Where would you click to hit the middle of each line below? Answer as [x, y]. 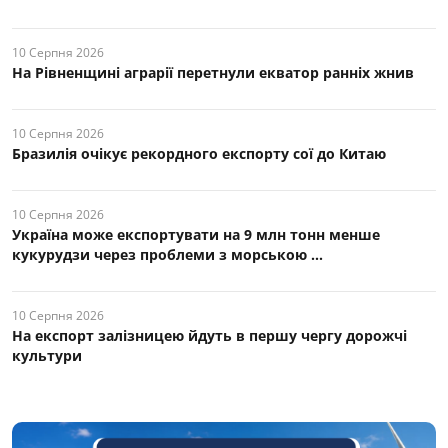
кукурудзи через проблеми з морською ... [167, 255]
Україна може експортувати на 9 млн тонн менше [196, 235]
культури [47, 356]
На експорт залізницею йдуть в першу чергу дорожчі [209, 336]
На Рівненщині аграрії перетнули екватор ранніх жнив [213, 73]
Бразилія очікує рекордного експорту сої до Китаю [199, 154]
